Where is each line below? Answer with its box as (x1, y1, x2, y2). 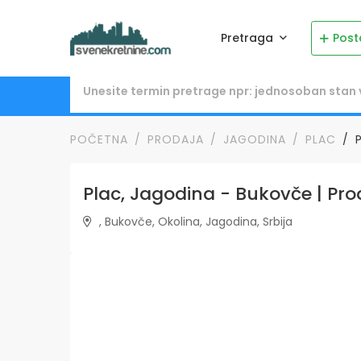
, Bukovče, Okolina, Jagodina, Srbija (96, 213, 293, 230)
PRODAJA (147, 131, 204, 147)
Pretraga (221, 30, 276, 46)
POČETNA (70, 131, 128, 147)
